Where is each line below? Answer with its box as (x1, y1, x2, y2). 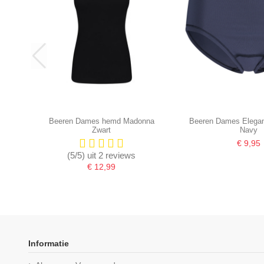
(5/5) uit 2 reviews (67, 150, 136, 160)
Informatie (28, 239, 69, 249)
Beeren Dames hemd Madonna (48, 117, 154, 126)
